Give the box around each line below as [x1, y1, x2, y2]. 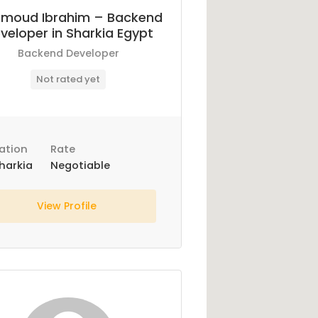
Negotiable [50, 158, 110, 172]
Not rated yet [36, 72, 101, 86]
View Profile [36, 199, 99, 213]
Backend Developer [17, 46, 119, 60]
